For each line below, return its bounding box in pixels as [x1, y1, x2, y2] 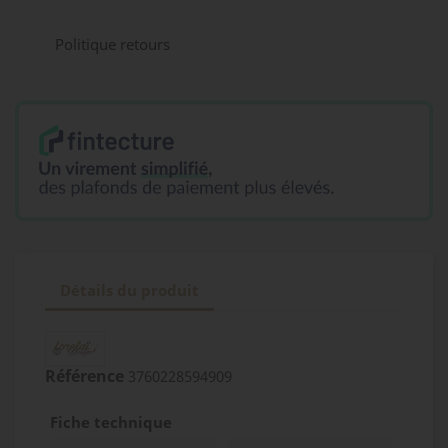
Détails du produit [60, 280, 199, 301]
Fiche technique [50, 411, 172, 432]
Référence [45, 364, 124, 387]
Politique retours [55, 34, 170, 54]
